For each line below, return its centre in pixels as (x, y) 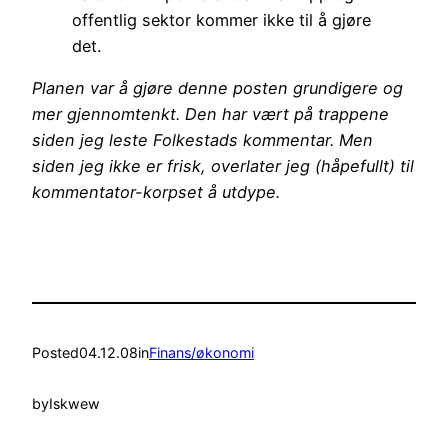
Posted (55, 353)
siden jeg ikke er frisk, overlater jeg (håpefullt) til (223, 166)
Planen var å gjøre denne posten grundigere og (217, 88)
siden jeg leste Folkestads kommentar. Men (202, 140)
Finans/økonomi (201, 353)
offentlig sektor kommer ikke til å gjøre (221, 20)
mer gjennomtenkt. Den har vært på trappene (210, 114)
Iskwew (74, 403)
